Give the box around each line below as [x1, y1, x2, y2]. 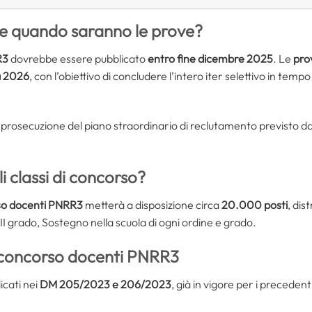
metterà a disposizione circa [83, 198, 221, 212]
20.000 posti [221, 198, 288, 212]
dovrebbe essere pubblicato [8, 52, 148, 66]
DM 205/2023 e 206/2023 [40, 276, 171, 291]
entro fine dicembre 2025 [148, 52, 273, 66]
